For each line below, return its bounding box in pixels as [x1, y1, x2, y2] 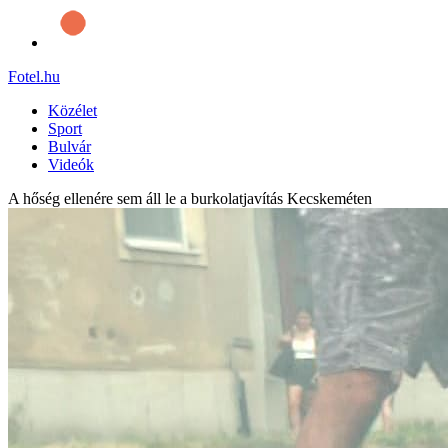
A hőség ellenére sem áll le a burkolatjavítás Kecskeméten [8, 189, 372, 207]
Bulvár [48, 137, 91, 155]
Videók [48, 155, 94, 173]
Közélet [48, 101, 97, 119]
